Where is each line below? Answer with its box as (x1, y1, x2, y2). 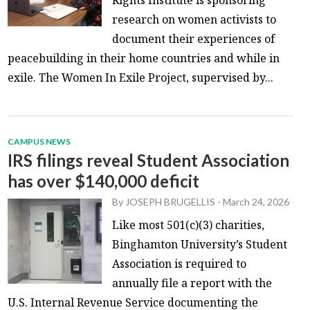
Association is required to (112, 255, 247, 271)
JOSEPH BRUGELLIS (125, 195, 216, 208)
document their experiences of (112, 30, 275, 46)
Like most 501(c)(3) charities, (112, 217, 265, 232)
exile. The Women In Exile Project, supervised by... (8, 69, 274, 85)
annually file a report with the (112, 275, 273, 291)
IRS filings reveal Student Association (8, 149, 290, 170)
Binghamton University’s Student (112, 236, 288, 252)
